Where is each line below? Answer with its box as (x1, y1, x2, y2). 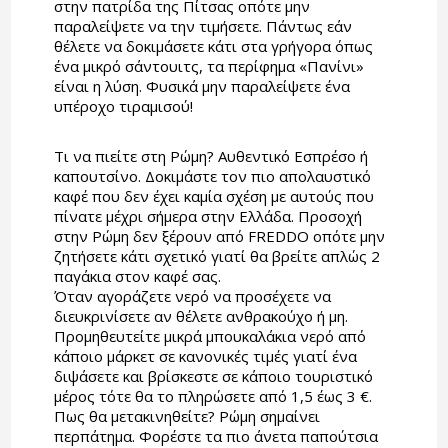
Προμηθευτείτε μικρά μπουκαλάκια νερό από (53, 326, 366, 347)
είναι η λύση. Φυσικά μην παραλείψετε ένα (53, 76, 350, 97)
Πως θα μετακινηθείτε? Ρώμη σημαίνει (53, 406, 320, 427)
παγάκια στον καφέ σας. (53, 266, 221, 287)
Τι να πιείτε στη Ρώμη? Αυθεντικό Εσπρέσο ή (53, 146, 368, 167)
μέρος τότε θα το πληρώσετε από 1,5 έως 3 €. (53, 386, 372, 407)
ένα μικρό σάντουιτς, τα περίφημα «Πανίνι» (53, 56, 364, 77)
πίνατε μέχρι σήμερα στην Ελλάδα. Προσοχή (53, 206, 362, 227)
